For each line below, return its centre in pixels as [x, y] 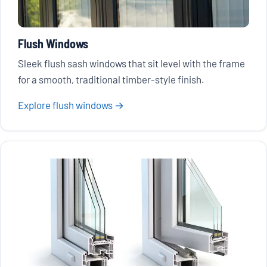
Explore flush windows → [71, 105]
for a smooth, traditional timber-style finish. [111, 79]
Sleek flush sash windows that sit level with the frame [131, 63]
